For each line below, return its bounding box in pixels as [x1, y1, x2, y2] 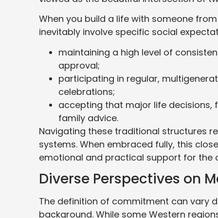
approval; [58, 59, 102, 72]
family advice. [58, 111, 121, 124]
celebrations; [58, 85, 115, 98]
